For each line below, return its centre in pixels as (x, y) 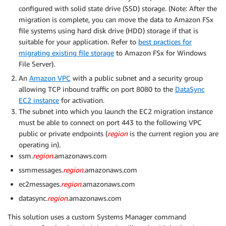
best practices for (165, 42)
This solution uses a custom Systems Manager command (97, 217)
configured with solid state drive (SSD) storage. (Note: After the (118, 9)
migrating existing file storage (66, 53)
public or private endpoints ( (63, 134)
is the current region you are (173, 134)
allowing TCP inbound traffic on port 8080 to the (97, 89)
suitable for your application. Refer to (78, 42)
